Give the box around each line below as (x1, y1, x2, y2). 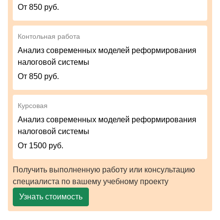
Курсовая (18, 102, 48, 110)
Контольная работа (18, 32, 80, 41)
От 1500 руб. (18, 141, 63, 150)
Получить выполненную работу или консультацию (13, 165, 195, 174)
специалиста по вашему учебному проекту (13, 177, 168, 186)
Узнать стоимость (19, 192, 82, 201)
